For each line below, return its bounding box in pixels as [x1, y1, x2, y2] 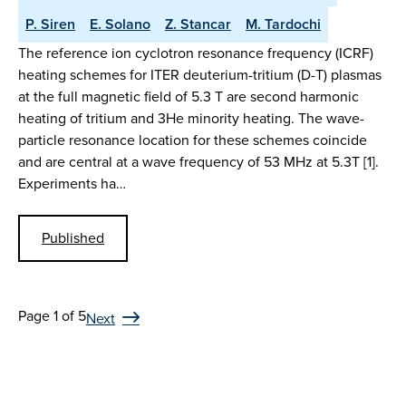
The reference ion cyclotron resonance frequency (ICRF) [18, 43, 373, 64]
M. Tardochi [246, 14, 321, 35]
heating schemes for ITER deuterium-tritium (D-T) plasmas [18, 64, 382, 86]
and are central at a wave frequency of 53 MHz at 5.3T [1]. [18, 151, 379, 173]
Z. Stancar [165, 14, 231, 35]
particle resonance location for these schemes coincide [18, 130, 367, 151]
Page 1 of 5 [18, 304, 86, 326]
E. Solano [90, 14, 150, 35]
